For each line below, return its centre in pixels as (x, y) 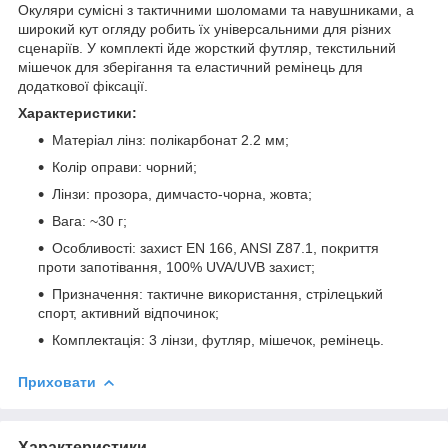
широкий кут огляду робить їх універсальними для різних (204, 28)
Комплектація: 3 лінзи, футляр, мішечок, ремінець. (218, 339)
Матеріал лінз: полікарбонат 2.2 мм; (170, 139)
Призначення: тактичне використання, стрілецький (217, 293)
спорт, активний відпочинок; (128, 312)
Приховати (57, 381)
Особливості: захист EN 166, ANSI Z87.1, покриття (215, 247)
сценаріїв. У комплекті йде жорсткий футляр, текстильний (207, 47)
